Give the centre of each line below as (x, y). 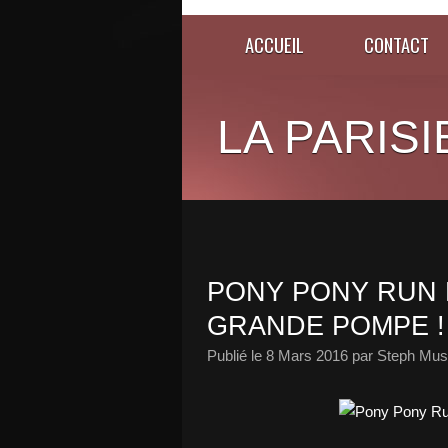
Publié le (236, 355)
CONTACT (396, 44)
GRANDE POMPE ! (326, 326)
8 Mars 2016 (307, 355)
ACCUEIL (274, 44)
